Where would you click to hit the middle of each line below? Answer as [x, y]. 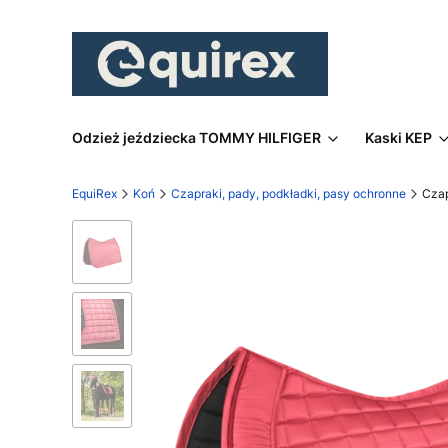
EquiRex [94, 193]
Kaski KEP [398, 137]
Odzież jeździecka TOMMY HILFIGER [196, 137]
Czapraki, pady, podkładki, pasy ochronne [288, 193]
